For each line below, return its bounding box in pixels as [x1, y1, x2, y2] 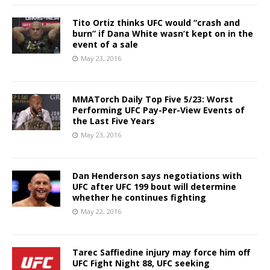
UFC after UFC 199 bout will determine [72, 180, 236, 192]
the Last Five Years [72, 115, 155, 127]
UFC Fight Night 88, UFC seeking [72, 257, 210, 269]
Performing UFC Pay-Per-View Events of [72, 104, 245, 116]
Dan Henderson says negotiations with [72, 169, 242, 181]
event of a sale [72, 38, 138, 50]
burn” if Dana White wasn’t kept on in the [72, 27, 253, 39]
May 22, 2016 [81, 206, 121, 216]
